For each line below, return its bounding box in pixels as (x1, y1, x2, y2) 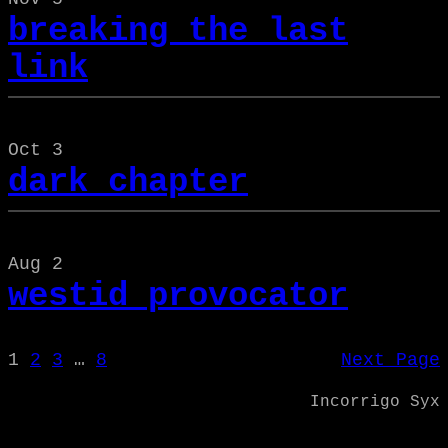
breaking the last (8, 11, 348, 50)
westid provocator (8, 276, 348, 315)
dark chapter (8, 162, 248, 201)
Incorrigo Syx (310, 392, 440, 411)
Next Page (341, 349, 440, 370)
